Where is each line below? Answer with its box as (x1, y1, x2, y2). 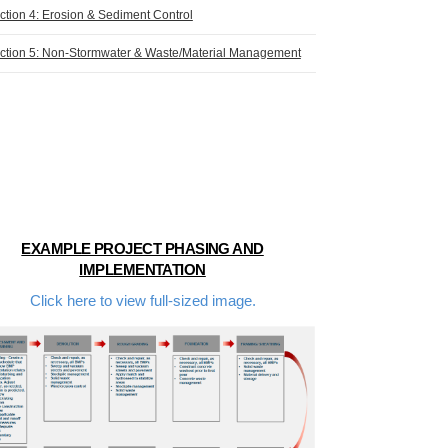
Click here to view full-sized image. (29, 292, 256, 310)
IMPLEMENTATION (79, 260, 206, 278)
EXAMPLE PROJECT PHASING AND (21, 239, 264, 257)
